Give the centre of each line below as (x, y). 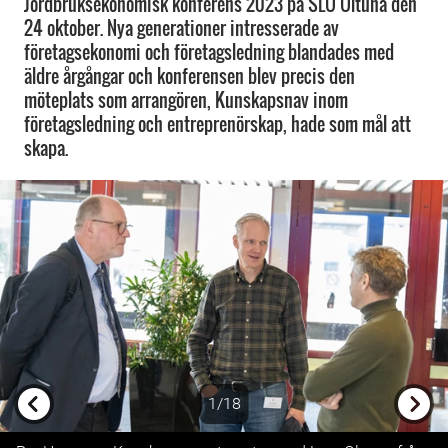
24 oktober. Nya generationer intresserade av (181, 28)
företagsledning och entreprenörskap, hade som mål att (217, 124)
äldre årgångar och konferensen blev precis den (189, 76)
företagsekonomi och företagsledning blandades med (209, 52)
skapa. (46, 148)
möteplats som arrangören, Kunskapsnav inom (186, 100)
